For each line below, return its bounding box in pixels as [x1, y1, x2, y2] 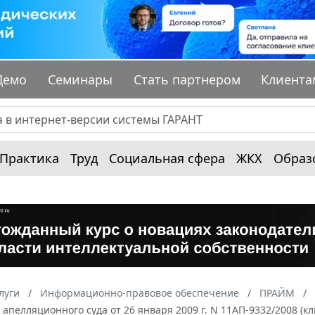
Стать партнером [133, 71, 240, 89]
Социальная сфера [109, 150, 225, 167]
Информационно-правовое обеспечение [40, 286, 239, 300]
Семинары [48, 71, 113, 89]
